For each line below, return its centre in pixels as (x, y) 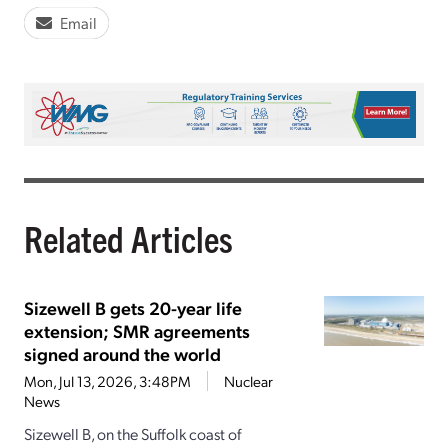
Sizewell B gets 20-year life (133, 308)
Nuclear (248, 381)
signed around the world (122, 354)
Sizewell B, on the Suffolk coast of (133, 434)
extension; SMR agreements (137, 331)
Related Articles (128, 238)
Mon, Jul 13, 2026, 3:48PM (107, 381)
